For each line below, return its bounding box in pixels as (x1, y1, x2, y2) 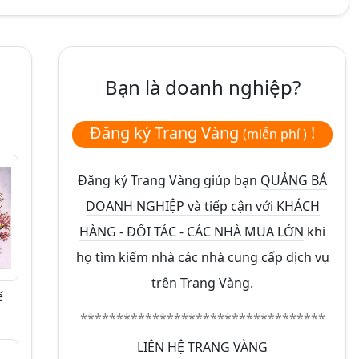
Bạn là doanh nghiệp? (104, 74, 301, 100)
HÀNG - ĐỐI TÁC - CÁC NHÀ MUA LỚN (79, 223, 304, 240)
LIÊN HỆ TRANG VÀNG (137, 338, 268, 356)
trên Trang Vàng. (151, 274, 253, 292)
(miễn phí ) (243, 125, 307, 143)
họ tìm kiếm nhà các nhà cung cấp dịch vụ (75, 248, 329, 266)
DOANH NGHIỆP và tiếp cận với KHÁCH (85, 197, 320, 215)
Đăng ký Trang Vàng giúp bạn (78, 171, 260, 189)
